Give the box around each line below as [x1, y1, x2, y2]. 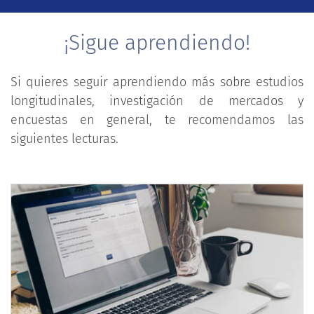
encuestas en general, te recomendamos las [11, 111, 303, 128]
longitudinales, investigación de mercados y [11, 93, 303, 109]
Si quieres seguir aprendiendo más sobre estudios [11, 74, 303, 90]
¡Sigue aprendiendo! [64, 29, 250, 55]
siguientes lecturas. [11, 130, 118, 146]
